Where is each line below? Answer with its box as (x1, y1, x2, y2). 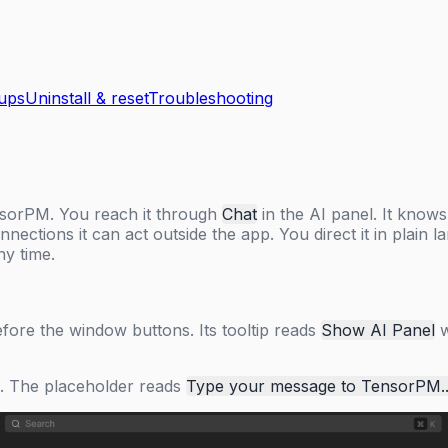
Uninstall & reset (25, 88, 148, 109)
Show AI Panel (321, 320, 435, 341)
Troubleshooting (148, 88, 273, 109)
